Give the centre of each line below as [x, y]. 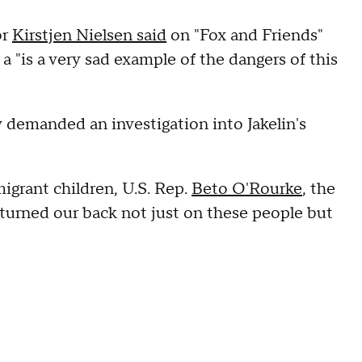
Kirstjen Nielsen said [89, 35]
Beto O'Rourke [247, 189]
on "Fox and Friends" [245, 35]
